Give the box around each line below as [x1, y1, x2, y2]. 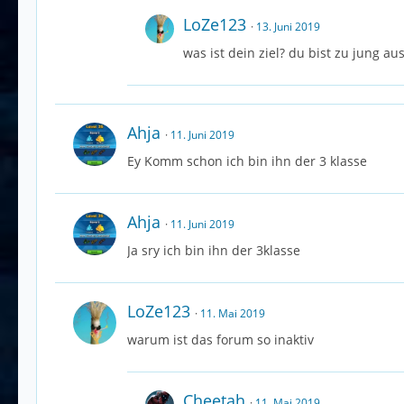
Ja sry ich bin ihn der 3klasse [127, 242, 300, 260]
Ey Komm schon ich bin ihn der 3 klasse [127, 152, 367, 170]
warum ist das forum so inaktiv [127, 331, 314, 349]
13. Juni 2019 [256, 19, 320, 35]
